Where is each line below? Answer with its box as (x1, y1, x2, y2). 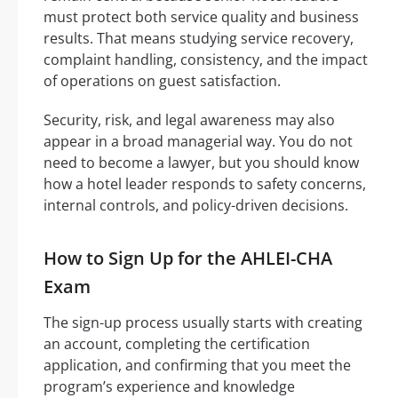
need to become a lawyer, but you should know (44, 153, 359, 173)
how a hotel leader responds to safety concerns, (44, 174, 366, 195)
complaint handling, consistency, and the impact (44, 50, 368, 70)
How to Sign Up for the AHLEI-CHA (44, 246, 332, 271)
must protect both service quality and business (44, 7, 359, 28)
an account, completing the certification (44, 334, 310, 354)
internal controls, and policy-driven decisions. (44, 195, 348, 216)
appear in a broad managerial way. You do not (44, 131, 353, 152)
